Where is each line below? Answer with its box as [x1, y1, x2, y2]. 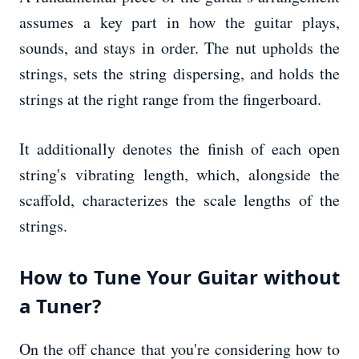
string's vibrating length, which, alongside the [19, 163, 340, 186]
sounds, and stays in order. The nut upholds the [19, 37, 340, 59]
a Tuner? [19, 292, 101, 320]
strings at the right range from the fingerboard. [19, 88, 321, 111]
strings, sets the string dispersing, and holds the [19, 63, 340, 85]
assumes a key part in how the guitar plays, [19, 11, 340, 34]
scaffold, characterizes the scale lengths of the [19, 189, 340, 212]
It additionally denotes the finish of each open [19, 138, 340, 160]
